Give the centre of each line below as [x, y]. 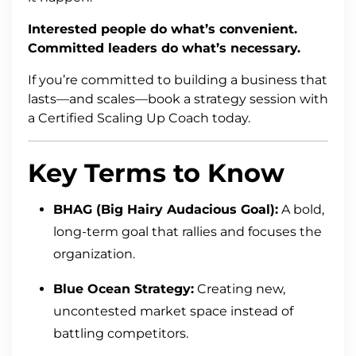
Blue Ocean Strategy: [124, 289]
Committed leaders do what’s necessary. [164, 48]
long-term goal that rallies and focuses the [188, 232]
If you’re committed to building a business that [178, 80]
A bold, [301, 210]
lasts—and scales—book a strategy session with [178, 99]
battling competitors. [121, 334]
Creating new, [240, 289]
